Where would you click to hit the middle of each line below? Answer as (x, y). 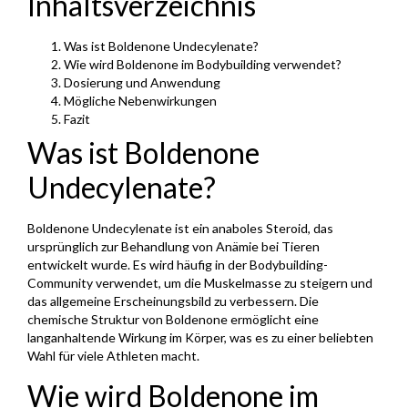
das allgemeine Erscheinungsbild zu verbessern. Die (173, 301)
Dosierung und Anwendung (142, 83)
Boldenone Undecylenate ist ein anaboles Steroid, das (180, 229)
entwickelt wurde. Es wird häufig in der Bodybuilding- (178, 265)
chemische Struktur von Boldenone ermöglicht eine (173, 320)
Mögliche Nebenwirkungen (140, 101)
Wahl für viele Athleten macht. (113, 356)
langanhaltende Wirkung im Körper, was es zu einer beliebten (200, 338)
